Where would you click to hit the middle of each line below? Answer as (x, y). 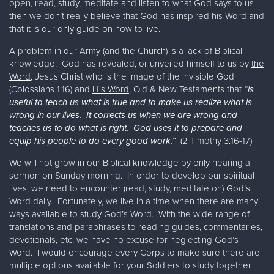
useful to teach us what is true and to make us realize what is (131, 102)
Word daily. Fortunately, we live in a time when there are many (134, 202)
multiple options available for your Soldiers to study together (130, 266)
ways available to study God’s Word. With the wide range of (129, 214)
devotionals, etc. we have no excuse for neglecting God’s (124, 240)
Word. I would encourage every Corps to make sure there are (135, 253)
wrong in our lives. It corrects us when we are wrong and (123, 115)
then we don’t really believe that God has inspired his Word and (137, 16)
